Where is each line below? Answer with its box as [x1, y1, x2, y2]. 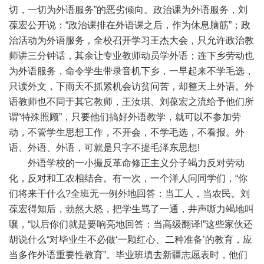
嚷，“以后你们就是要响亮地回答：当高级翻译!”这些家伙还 [9, 219, 253, 229]
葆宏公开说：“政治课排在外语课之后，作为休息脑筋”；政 [9, 20, 250, 30]
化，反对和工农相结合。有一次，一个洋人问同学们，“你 [9, 173, 247, 183]
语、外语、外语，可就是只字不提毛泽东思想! [9, 143, 200, 153]
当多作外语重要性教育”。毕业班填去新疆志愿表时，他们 [9, 250, 247, 260]
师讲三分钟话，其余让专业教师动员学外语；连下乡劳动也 [9, 51, 254, 61]
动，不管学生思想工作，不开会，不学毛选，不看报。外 [9, 127, 245, 137]
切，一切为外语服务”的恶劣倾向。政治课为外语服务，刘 [9, 5, 247, 15]
